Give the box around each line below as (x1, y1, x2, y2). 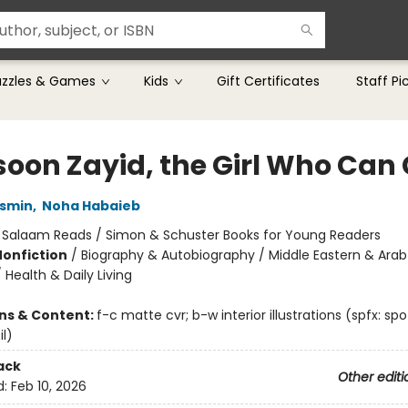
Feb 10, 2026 (10, 377, 87, 396)
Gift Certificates (217, 72, 320, 90)
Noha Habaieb (41, 197, 140, 215)
